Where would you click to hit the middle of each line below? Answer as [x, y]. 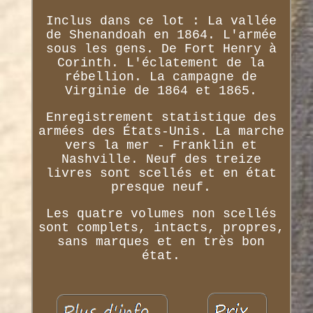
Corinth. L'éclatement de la [161, 63]
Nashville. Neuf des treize [161, 160]
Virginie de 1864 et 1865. [161, 91]
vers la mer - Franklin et [161, 146]
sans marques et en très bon [161, 242]
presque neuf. [161, 188]
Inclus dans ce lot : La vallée [161, 21]
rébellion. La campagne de [161, 77]
